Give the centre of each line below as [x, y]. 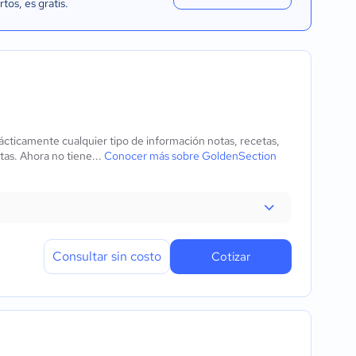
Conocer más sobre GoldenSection [190, 156]
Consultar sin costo [107, 256]
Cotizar [231, 257]
